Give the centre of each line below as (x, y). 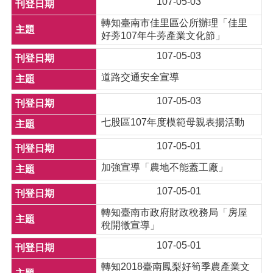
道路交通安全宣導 (140, 77)
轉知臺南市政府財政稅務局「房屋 (175, 212)
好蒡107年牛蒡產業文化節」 (163, 36)
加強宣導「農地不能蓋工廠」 (165, 167)
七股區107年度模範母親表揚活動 (173, 122)
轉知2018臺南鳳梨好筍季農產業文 (176, 267)
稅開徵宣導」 (131, 225)
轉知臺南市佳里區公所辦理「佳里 (175, 23)
